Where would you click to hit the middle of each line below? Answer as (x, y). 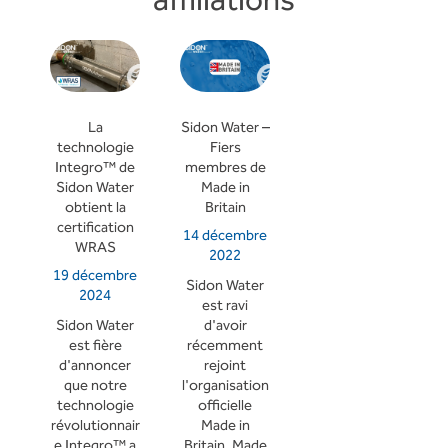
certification (95, 228)
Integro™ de (95, 168)
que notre (95, 385)
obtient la (95, 208)
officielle (225, 405)
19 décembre (95, 275)
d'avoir (225, 325)
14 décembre (225, 235)
